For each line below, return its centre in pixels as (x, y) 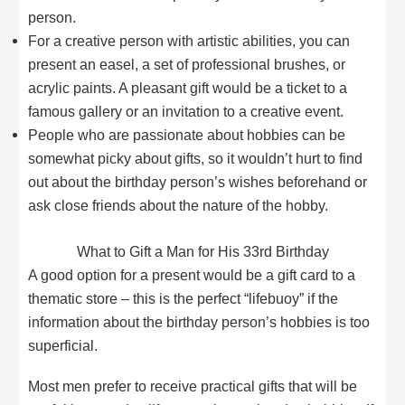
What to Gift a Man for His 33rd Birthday (202, 251)
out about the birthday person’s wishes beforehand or (198, 182)
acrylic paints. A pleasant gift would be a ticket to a (188, 88)
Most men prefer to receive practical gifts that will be (193, 386)
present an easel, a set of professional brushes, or (187, 65)
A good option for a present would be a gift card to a (192, 274)
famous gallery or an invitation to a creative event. (186, 112)
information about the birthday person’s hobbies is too (199, 321)
